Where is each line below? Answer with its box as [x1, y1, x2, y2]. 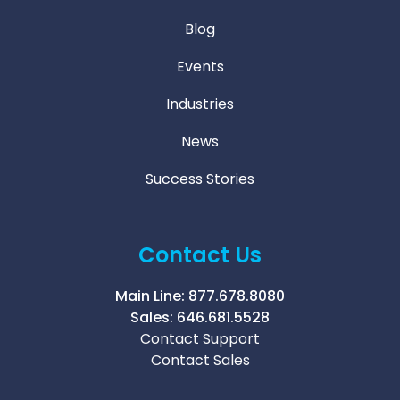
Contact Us [138, 240, 262, 270]
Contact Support [140, 329, 260, 349]
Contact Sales [150, 350, 250, 371]
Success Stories [146, 169, 254, 189]
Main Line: [115, 286, 188, 306]
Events [176, 56, 224, 77]
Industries [166, 94, 234, 114]
